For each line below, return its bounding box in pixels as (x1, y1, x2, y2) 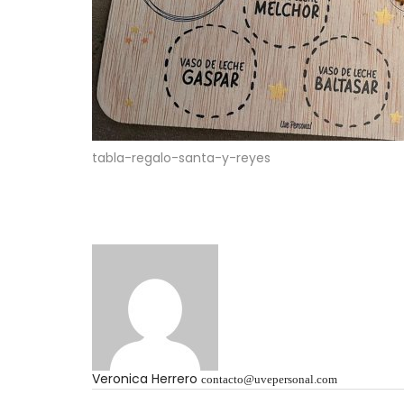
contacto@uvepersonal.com (201, 372, 337, 387)
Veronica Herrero (92, 370, 197, 389)
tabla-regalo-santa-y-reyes (92, 149, 271, 168)
